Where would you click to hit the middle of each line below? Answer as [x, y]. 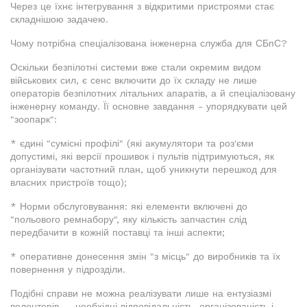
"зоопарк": [34, 120]
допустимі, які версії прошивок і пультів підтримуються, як [142, 157]
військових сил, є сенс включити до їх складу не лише [134, 81]
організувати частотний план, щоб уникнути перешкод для [144, 170]
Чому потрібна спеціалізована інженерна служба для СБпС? [149, 44]
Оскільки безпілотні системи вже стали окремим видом [136, 67]
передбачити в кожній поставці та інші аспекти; [118, 233]
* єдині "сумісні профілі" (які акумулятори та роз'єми [132, 144]
